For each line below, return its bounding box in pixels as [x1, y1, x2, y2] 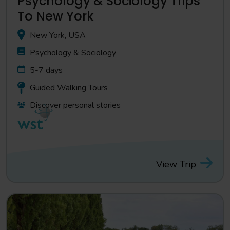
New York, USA [30, 30, 86, 41]
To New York [17, 8, 94, 25]
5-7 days [30, 65, 63, 76]
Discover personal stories [30, 100, 121, 111]
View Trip [156, 158, 196, 170]
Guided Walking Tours [30, 82, 108, 93]
